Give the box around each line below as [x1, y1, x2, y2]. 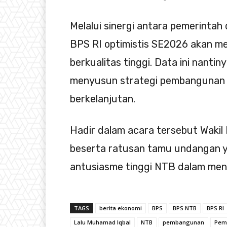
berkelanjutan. [70, 93, 135, 105]
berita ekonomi [99, 204, 142, 212]
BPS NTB [173, 204, 197, 212]
